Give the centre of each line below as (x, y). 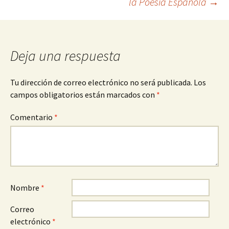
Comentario (32, 117)
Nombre (26, 188)
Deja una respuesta (65, 56)
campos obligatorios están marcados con (83, 95)
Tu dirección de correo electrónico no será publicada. (101, 82)
